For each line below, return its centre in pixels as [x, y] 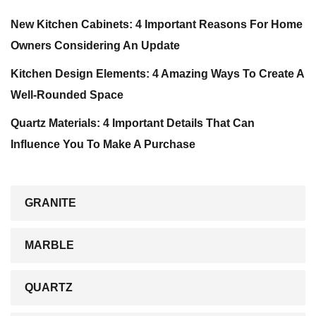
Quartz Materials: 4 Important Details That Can [133, 123]
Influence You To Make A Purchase [103, 144]
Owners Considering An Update [95, 45]
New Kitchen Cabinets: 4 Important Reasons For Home [157, 24]
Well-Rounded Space [67, 95]
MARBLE [49, 245]
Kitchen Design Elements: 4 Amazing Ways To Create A [158, 74]
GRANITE [50, 203]
